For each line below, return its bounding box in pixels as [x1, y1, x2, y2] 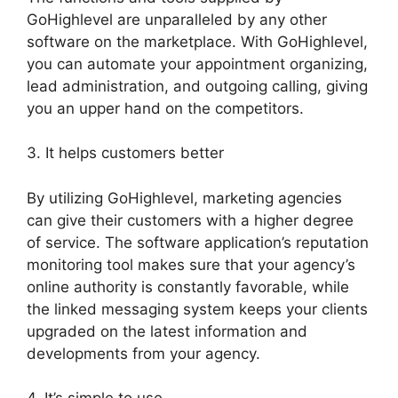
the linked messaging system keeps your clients [27, 299, 368, 318]
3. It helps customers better [27, 144, 224, 163]
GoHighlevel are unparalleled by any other [27, 10, 327, 28]
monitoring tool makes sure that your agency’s [27, 255, 355, 274]
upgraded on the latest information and [27, 322, 307, 340]
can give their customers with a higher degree [27, 211, 354, 229]
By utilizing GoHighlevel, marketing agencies [27, 188, 342, 207]
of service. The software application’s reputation [27, 233, 369, 251]
